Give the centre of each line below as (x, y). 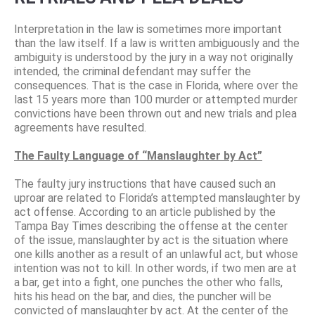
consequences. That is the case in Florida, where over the (156, 85)
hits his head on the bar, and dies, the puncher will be (143, 296)
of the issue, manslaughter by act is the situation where (151, 240)
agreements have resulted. (80, 127)
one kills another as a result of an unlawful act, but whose (156, 254)
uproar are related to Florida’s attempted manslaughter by (157, 198)
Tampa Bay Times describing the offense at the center (151, 226)
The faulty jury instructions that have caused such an (145, 184)
